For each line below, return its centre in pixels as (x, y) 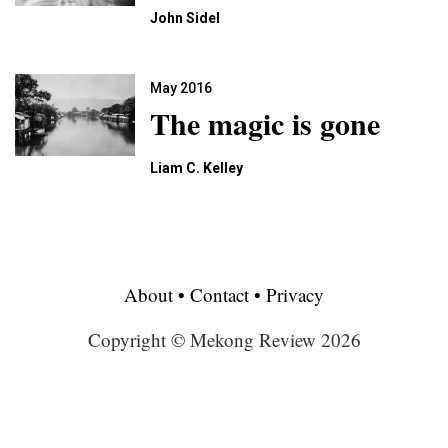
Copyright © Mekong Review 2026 (224, 339)
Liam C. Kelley (196, 168)
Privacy (295, 294)
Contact (219, 294)
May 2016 (181, 88)
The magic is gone (265, 123)
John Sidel (185, 18)
